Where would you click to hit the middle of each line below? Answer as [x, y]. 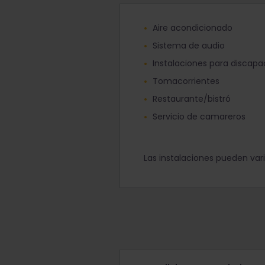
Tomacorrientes [186, 81]
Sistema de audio [189, 46]
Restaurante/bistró [192, 99]
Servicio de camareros [199, 117]
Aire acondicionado [193, 28]
